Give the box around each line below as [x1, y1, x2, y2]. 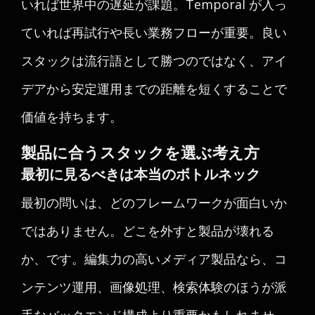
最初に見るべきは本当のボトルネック [21, 165, 260, 183]
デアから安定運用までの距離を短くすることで [21, 80, 287, 97]
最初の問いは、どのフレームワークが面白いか [21, 194, 287, 211]
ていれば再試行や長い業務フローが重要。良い [21, 24, 287, 41]
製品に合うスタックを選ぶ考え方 [21, 143, 259, 162]
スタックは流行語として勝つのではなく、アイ [21, 52, 287, 69]
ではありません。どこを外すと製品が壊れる [21, 222, 274, 239]
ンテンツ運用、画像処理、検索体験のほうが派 [21, 278, 287, 295]
